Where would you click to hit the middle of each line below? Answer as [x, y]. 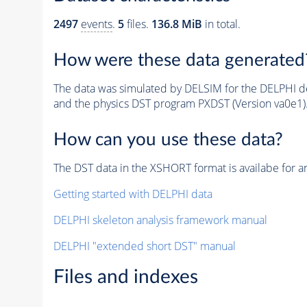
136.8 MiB [176, 24]
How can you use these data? [168, 139]
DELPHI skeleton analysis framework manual [160, 220]
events [96, 24]
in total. [221, 24]
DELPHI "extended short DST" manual [144, 246]
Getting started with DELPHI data [133, 194]
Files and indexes [125, 277]
